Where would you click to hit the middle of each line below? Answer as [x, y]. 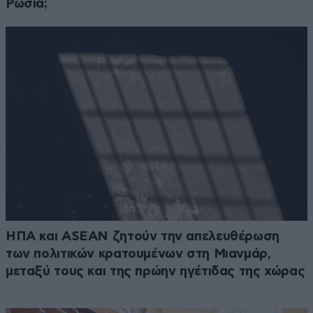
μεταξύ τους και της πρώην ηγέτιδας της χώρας [155, 272]
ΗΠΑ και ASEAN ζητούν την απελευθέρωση [143, 237]
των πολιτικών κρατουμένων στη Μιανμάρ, [138, 254]
